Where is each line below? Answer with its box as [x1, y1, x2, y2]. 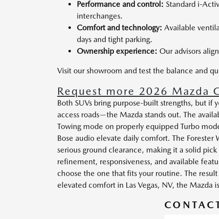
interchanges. [77, 11, 123, 21]
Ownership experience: [77, 46, 157, 56]
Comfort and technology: [77, 23, 162, 33]
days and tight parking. [77, 35, 153, 44]
